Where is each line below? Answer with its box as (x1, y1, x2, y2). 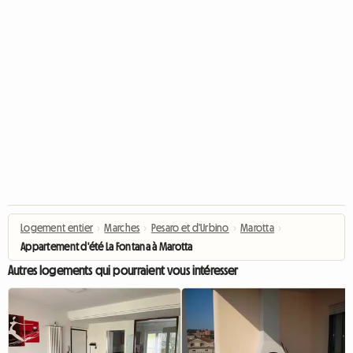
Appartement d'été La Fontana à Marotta (20, 241, 193, 252)
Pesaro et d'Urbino (150, 222, 229, 233)
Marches (104, 222, 140, 233)
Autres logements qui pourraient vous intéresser (8, 264, 239, 277)
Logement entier (20, 222, 94, 233)
